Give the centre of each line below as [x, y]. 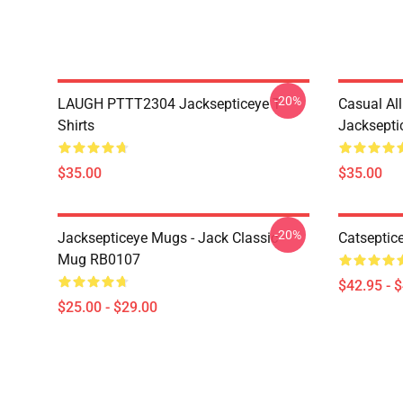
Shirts [76, 125]
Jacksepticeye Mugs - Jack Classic [168, 237]
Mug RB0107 [99, 259]
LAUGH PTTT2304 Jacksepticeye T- [170, 103]
